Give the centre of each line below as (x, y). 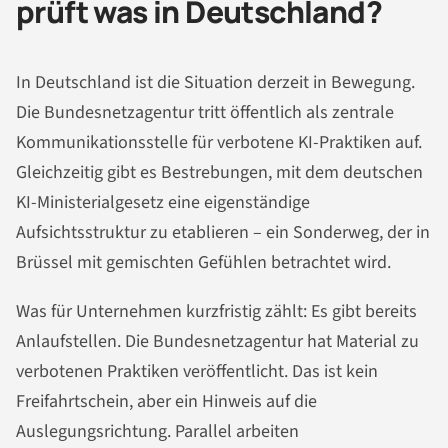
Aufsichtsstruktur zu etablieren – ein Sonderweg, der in (223, 232)
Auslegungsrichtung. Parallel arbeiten (157, 432)
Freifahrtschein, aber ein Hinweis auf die (166, 402)
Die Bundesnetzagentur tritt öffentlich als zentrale (205, 112)
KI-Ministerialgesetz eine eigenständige (163, 202)
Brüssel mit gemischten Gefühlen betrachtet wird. (203, 262)
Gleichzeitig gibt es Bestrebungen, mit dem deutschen (219, 172)
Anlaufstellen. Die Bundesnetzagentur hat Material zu (217, 342)
